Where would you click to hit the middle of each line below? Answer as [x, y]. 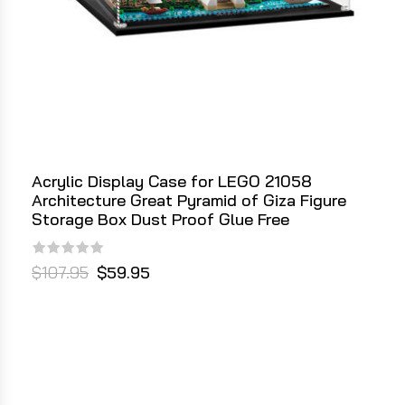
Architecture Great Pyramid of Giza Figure [189, 201]
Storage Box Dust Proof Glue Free [160, 220]
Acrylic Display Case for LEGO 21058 [172, 182]
